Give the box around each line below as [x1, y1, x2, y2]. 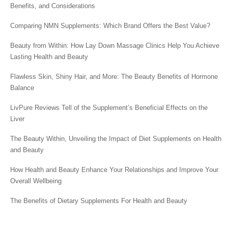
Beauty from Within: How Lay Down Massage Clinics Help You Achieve [10, 42, 219, 49]
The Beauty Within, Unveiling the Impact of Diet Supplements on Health [10, 135, 221, 142]
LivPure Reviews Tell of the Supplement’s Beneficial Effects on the [10, 104, 208, 111]
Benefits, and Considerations [10, 2, 95, 10]
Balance [10, 84, 34, 92]
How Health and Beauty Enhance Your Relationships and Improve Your [10, 166, 218, 174]
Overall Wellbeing [10, 177, 62, 185]
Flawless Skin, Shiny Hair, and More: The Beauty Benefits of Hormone [10, 73, 218, 80]
